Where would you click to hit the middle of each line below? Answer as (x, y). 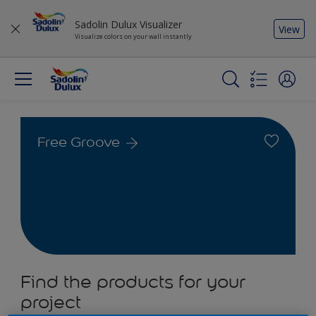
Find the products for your (133, 282)
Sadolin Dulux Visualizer (128, 24)
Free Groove (79, 142)
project (51, 302)
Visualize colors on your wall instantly (133, 36)
